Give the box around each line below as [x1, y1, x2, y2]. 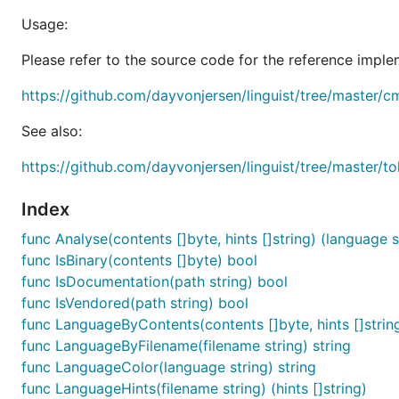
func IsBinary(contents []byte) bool [21, 251, 257, 269]
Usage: [21, 15, 68, 33]
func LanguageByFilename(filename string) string [21, 337, 351, 354]
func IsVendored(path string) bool [21, 294, 248, 312]
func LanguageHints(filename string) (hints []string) [21, 379, 367, 397]
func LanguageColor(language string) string [21, 358, 316, 376]
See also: [21, 122, 82, 140]
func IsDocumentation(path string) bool [21, 273, 288, 290]
